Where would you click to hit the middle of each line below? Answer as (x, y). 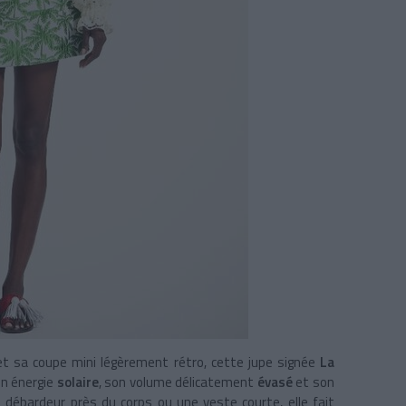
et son (315, 382)
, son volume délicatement (178, 382)
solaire (77, 382)
